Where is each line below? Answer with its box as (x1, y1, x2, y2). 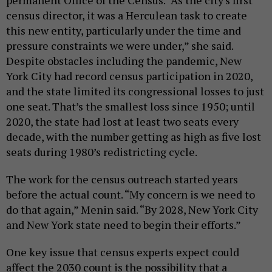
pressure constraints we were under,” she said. (6, 38, 233, 53)
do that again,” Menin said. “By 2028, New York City (6, 202, 258, 217)
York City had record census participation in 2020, (6, 69, 253, 84)
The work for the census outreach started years (6, 172, 238, 187)
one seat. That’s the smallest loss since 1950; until (6, 99, 255, 114)
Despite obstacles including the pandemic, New (6, 53, 242, 69)
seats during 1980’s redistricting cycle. (6, 144, 199, 160)
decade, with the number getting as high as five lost (6, 129, 261, 144)
